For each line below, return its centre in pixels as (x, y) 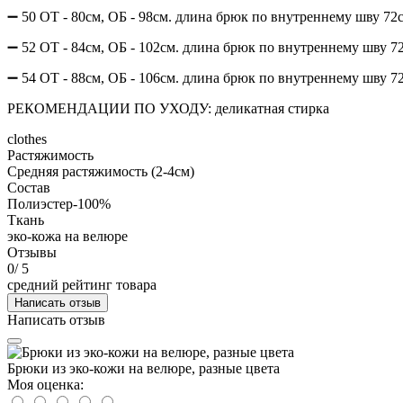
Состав (29, 187)
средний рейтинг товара (82, 284)
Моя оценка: (45, 384)
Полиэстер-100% (59, 203)
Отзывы (32, 252)
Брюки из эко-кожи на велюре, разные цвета (143, 368)
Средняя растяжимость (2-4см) (101, 171)
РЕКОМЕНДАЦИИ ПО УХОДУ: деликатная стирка (168, 108)
